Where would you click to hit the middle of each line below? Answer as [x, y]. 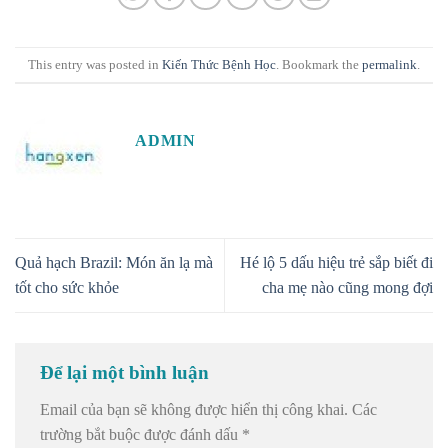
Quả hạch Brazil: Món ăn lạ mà [114, 263]
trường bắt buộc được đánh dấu [141, 435]
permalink [389, 64]
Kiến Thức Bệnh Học [219, 64]
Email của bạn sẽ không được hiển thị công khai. [194, 410]
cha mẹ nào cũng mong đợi [347, 288]
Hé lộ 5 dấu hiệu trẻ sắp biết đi [336, 263]
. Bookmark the [319, 64]
